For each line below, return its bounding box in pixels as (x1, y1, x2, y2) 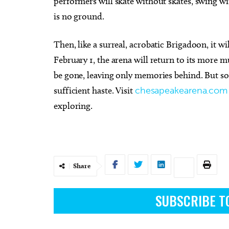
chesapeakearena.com (134, 84, 228, 96)
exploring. (54, 100, 97, 111)
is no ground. (54, 10, 104, 22)
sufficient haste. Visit (54, 84, 135, 96)
